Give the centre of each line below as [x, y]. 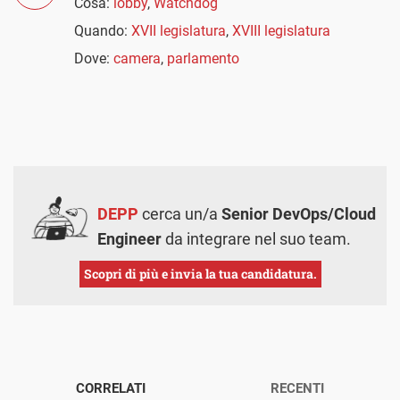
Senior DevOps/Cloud [299, 214]
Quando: [103, 30]
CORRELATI [111, 389]
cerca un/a [180, 214]
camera [137, 59]
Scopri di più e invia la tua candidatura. [200, 274]
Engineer [129, 239]
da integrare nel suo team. [256, 239]
